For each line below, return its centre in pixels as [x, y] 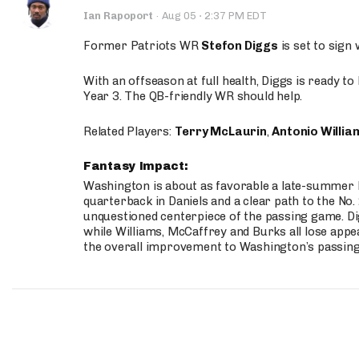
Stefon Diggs [240, 46]
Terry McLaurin [220, 131]
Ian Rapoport [118, 16]
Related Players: [129, 131]
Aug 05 [180, 16]
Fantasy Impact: [138, 166]
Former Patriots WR [143, 46]
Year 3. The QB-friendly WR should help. [193, 96]
